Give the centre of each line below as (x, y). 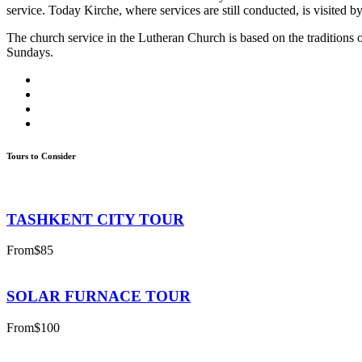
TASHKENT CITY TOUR (95, 219)
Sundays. (30, 52)
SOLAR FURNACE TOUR (99, 296)
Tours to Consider (41, 156)
